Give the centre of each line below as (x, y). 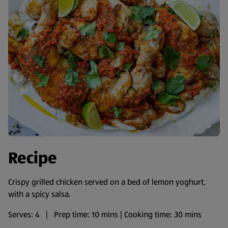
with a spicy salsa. (39, 194)
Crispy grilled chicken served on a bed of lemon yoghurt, (107, 182)
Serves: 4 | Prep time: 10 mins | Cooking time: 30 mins (105, 215)
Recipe (33, 158)
